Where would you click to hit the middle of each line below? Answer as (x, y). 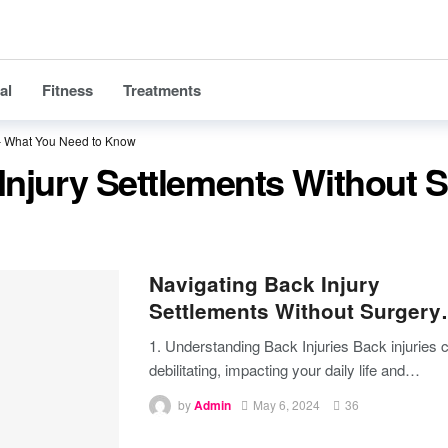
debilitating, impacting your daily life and (277, 369)
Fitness (67, 90)
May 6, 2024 (286, 405)
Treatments (162, 90)
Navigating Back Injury (264, 283)
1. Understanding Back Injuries (251, 345)
